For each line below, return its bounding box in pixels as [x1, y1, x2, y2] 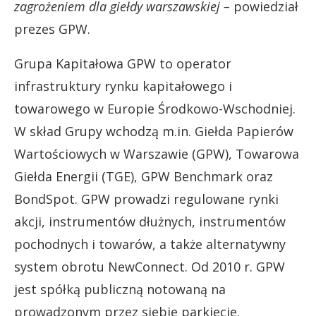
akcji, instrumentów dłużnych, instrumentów [14, 212, 286, 230]
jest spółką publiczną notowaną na [14, 280, 226, 298]
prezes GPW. [14, 20, 90, 37]
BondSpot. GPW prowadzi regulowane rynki [14, 190, 279, 207]
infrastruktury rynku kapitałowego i [14, 77, 232, 95]
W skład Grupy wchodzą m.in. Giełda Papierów [14, 122, 293, 140]
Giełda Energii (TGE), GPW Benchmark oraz [14, 167, 273, 185]
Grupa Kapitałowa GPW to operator [14, 54, 231, 72]
